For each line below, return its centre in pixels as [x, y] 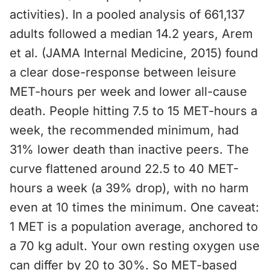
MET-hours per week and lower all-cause [128, 92]
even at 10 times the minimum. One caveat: [134, 207]
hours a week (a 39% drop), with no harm [129, 188]
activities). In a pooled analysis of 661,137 [127, 14]
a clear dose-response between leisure [123, 72]
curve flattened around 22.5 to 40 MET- [124, 169]
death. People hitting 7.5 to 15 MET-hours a [133, 111]
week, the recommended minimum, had [124, 130]
